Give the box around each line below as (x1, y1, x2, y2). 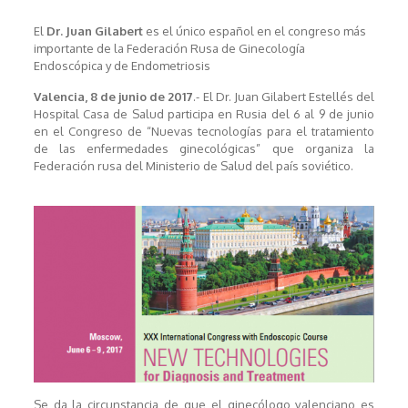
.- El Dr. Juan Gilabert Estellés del (193, 89, 375, 105)
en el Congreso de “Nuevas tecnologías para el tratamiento (33, 124, 375, 139)
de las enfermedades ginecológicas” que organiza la (33, 141, 375, 157)
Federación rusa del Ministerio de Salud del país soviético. (33, 158, 353, 174)
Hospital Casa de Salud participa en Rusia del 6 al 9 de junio (33, 107, 375, 122)
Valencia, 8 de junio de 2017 (33, 89, 194, 105)
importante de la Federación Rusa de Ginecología (33, 41, 305, 56)
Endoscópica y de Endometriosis (33, 58, 210, 74)
